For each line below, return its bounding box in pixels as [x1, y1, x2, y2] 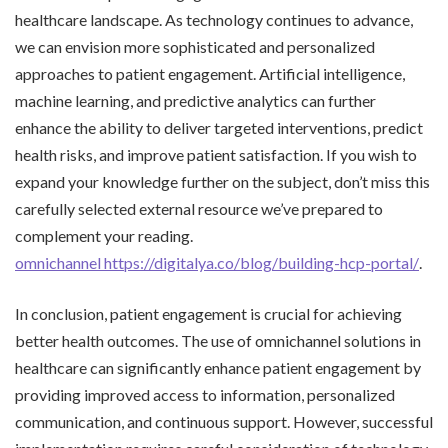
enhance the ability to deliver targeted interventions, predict [15, 118, 423, 138]
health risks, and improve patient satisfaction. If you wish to [15, 145, 417, 165]
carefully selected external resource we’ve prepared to [15, 199, 383, 219]
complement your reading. [15, 226, 193, 246]
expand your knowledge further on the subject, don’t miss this [15, 172, 430, 192]
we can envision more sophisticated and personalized [15, 37, 375, 57]
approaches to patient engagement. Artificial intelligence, [15, 64, 405, 84]
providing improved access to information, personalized [15, 385, 395, 405]
